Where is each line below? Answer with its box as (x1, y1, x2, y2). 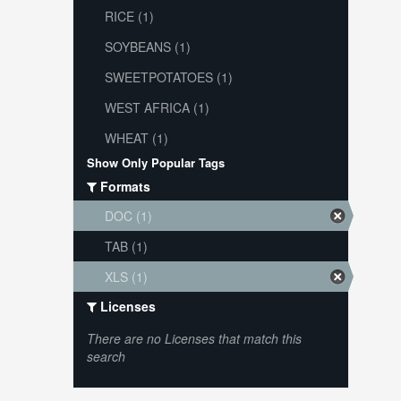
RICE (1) (104, 7, 154, 25)
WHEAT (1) (104, 129, 168, 147)
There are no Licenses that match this (86, 329, 302, 347)
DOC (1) (104, 207, 152, 225)
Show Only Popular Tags (86, 154, 225, 171)
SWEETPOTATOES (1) (104, 68, 233, 86)
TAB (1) (104, 237, 148, 255)
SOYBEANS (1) (104, 38, 191, 55)
